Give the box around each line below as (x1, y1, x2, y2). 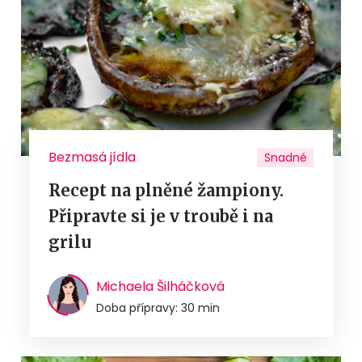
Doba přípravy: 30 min (96, 299, 220, 316)
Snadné (263, 149, 307, 166)
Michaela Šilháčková (96, 276, 225, 296)
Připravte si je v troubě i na (48, 205, 273, 226)
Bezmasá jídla (48, 147, 136, 166)
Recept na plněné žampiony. (48, 179, 284, 200)
